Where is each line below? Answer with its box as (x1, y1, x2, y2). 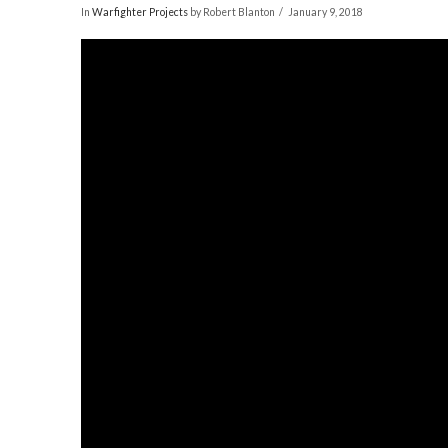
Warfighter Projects (91, 6, 188, 19)
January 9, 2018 (288, 6, 364, 19)
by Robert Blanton (187, 6, 275, 19)
